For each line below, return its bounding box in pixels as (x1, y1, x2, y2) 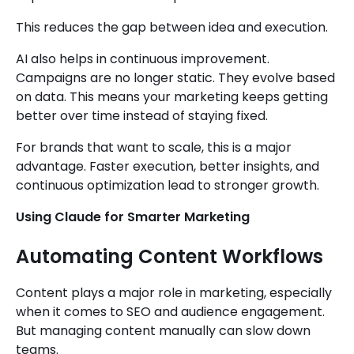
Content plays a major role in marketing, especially (16, 284, 332, 303)
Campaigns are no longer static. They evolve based (16, 69, 335, 88)
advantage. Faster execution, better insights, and (16, 157, 319, 176)
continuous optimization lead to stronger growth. (16, 176, 319, 195)
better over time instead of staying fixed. (16, 107, 268, 126)
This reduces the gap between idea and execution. (16, 18, 328, 37)
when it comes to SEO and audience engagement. (16, 303, 325, 322)
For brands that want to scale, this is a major (16, 138, 292, 157)
